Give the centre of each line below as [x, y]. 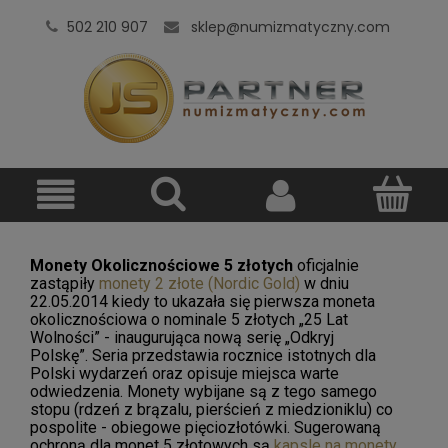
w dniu [324, 283]
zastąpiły [64, 283]
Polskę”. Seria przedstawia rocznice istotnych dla [203, 355]
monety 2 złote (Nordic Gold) [199, 283]
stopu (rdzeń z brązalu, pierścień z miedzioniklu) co [211, 409]
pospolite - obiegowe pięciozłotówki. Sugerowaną [205, 427]
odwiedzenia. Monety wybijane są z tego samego [203, 391]
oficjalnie [328, 265]
